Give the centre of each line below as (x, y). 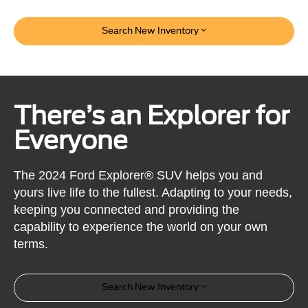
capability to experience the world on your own (141, 227)
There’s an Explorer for (152, 116)
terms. (31, 244)
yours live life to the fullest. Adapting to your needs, (153, 192)
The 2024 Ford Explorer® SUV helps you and (139, 175)
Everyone (71, 141)
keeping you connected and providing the (127, 209)
